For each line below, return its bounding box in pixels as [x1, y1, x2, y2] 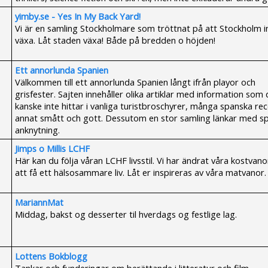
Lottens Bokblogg [15, 250, 87, 262]
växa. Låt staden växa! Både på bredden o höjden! [15, 34, 215, 46]
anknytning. [15, 124, 60, 136]
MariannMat [15, 196, 63, 208]
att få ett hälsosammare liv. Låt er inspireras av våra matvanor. [15, 166, 266, 178]
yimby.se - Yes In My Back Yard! [15, 10, 141, 22]
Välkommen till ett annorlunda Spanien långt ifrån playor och [15, 76, 255, 88]
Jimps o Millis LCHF [15, 142, 90, 154]
